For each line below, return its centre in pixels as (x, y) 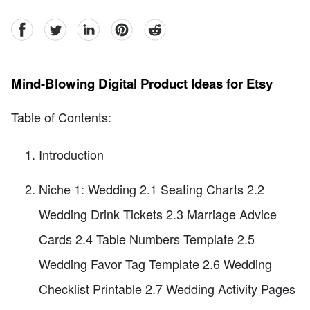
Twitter (60, 26)
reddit (157, 26)
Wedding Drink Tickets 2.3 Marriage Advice (158, 213)
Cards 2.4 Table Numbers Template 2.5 (147, 238)
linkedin (96, 26)
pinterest (131, 26)
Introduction (71, 154)
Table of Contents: (61, 117)
